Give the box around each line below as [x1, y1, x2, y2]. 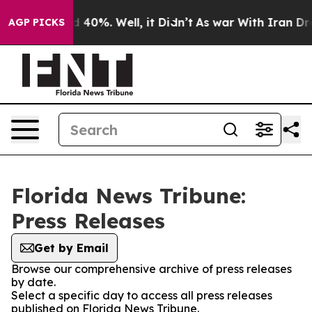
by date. [11, 275, 56, 289]
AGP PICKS [8, 16, 65, 29]
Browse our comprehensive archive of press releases [11, 262, 292, 276]
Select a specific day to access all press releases [11, 288, 272, 302]
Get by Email [34, 241, 109, 255]
